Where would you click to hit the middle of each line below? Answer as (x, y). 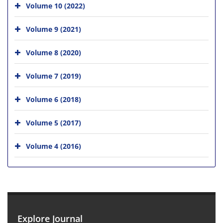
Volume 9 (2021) (54, 29)
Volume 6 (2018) (54, 99)
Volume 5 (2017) (54, 122)
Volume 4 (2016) (54, 146)
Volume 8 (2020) (54, 52)
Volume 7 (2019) (54, 76)
